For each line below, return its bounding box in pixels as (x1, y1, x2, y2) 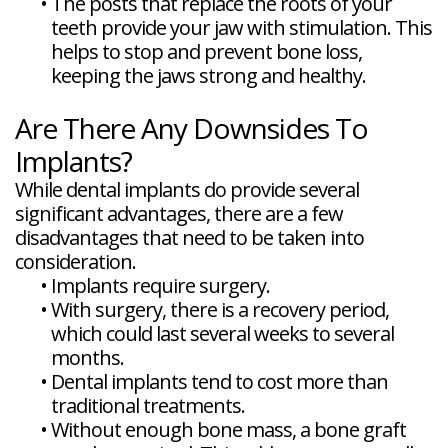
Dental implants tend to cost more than (51, 368, 388, 396)
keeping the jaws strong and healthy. (51, 62, 366, 90)
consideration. (15, 248, 136, 276)
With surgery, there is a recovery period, (51, 296, 389, 324)
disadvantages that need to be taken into (15, 224, 364, 252)
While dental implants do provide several (15, 176, 359, 204)
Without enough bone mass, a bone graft (51, 416, 406, 444)
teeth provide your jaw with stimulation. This (51, 14, 432, 42)
